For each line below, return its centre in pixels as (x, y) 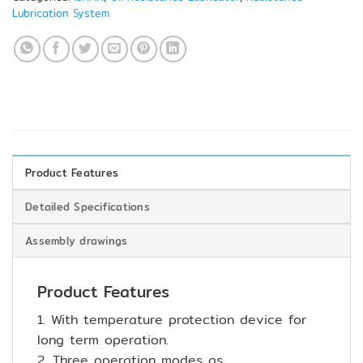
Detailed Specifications (88, 207)
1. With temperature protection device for (172, 319)
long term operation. (103, 340)
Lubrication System (61, 13)
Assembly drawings (77, 241)
